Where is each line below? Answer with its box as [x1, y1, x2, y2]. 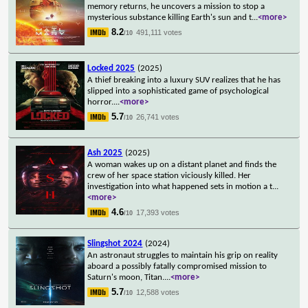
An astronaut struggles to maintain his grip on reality [87, 250, 278, 260]
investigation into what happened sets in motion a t [87, 181, 273, 191]
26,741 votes [136, 112, 180, 121]
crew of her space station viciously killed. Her [87, 170, 252, 180]
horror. [87, 97, 114, 107]
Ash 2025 [87, 148, 123, 157]
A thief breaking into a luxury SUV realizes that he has [87, 75, 281, 85]
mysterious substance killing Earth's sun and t [87, 12, 252, 22]
